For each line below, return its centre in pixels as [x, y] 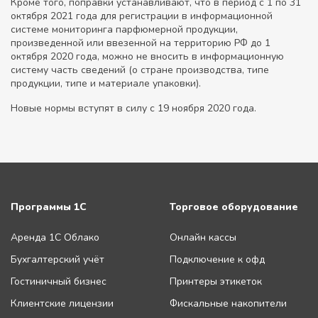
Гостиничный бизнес [59, 282]
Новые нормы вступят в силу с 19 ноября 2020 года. [133, 109]
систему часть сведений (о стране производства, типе [140, 70]
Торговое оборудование [234, 207]
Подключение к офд [217, 260]
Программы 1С [49, 207]
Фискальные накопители [228, 304]
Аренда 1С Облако [55, 238]
